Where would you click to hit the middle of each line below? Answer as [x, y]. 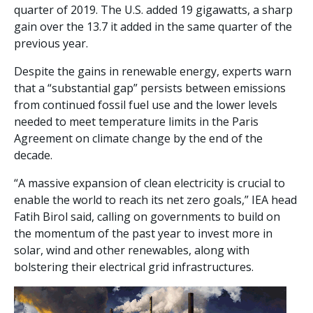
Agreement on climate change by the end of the [138, 139]
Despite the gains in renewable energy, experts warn [153, 72]
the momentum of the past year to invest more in [143, 234]
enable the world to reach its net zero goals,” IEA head [155, 200]
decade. [33, 155]
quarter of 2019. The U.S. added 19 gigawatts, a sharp [153, 10]
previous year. [51, 44]
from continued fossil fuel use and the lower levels [146, 105]
